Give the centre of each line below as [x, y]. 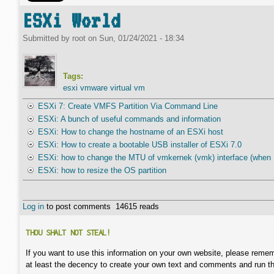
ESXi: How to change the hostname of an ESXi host [130, 132]
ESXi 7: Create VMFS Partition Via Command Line [128, 106]
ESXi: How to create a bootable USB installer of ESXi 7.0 [139, 145]
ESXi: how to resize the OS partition [102, 170]
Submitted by [47, 38]
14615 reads [137, 206]
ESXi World [72, 20]
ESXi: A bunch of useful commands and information [129, 119]
